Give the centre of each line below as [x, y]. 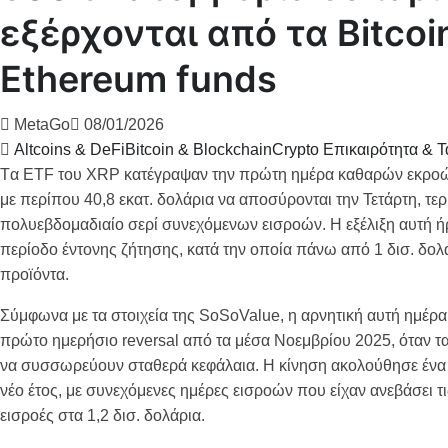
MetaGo [42, 124]
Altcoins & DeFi [69, 149]
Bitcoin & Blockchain [198, 149]
